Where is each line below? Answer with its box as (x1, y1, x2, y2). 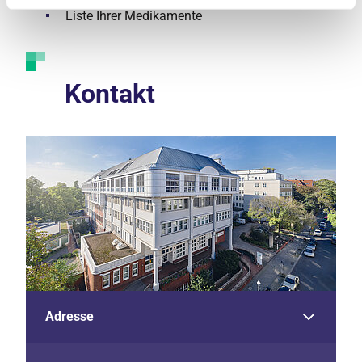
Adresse (45, 309, 94, 324)
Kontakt (65, 78, 155, 109)
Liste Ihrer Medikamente (65, 8, 202, 23)
